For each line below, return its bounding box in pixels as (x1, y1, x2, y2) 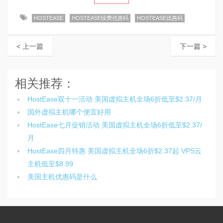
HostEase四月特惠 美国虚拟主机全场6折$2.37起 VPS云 (27, 146, 202, 155)
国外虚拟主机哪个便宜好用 (27, 108, 111, 116)
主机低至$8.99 (27, 159, 73, 168)
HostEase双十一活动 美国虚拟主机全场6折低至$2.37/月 (27, 95, 202, 103)
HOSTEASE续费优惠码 (72, 14, 128, 21)
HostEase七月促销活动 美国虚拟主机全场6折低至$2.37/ (27, 120, 202, 129)
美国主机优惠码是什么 (27, 172, 97, 181)
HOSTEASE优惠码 (137, 14, 183, 21)
